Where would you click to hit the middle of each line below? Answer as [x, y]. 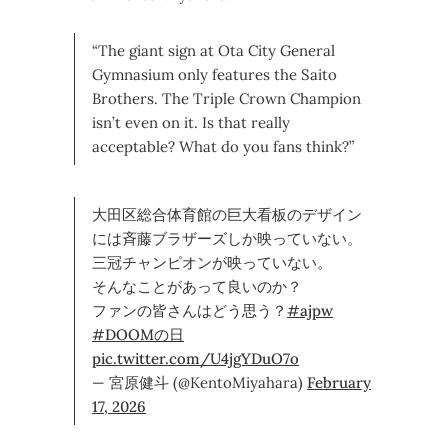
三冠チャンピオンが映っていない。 [212, 263]
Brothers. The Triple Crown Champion [226, 99]
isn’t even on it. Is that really [191, 123]
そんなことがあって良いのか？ [197, 287]
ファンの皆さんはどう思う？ [189, 311]
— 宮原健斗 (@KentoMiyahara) [199, 383]
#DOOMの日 [138, 335]
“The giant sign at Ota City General [213, 51]
